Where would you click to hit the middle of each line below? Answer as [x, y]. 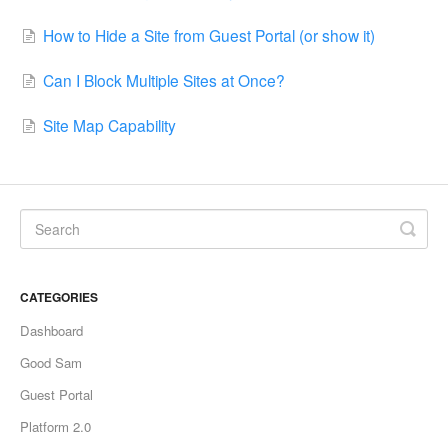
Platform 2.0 [55, 426]
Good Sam [51, 362]
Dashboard [51, 330]
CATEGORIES [59, 296]
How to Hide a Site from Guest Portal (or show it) [209, 35]
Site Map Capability [109, 124]
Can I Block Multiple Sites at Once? [164, 80]
